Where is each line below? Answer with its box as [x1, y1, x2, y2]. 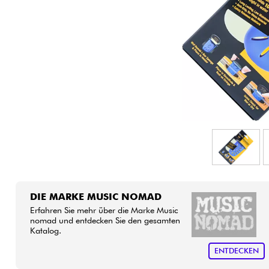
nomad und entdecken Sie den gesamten [29, 214, 180, 225]
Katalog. [29, 225, 61, 235]
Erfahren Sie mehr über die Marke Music [29, 204, 178, 215]
